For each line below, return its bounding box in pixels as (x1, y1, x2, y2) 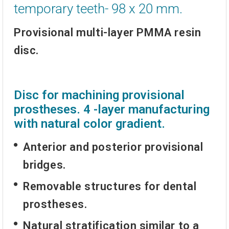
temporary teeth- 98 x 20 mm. (14, 1, 182, 17)
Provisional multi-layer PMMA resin (14, 26, 201, 39)
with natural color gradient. (14, 117, 165, 131)
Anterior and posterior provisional (23, 140, 203, 153)
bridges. (23, 158, 66, 171)
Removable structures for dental (23, 180, 197, 193)
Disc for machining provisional (14, 88, 185, 103)
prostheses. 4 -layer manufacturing (14, 102, 210, 117)
